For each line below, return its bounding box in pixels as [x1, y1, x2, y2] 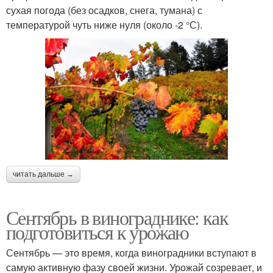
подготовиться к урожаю [6, 219, 189, 246]
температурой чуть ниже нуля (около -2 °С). [6, 17, 202, 32]
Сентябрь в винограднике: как [6, 204, 229, 231]
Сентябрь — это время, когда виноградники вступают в [6, 246, 257, 260]
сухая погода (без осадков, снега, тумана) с [6, 2, 202, 17]
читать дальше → [13, 170, 74, 179]
